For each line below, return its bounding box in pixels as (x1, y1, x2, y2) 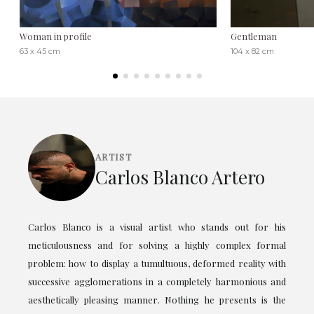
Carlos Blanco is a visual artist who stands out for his (28, 221, 286, 233)
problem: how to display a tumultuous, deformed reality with (28, 257, 286, 270)
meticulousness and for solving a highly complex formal (28, 239, 286, 252)
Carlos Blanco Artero (95, 164, 265, 189)
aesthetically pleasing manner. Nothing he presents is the (28, 294, 286, 306)
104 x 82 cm (230, 46, 274, 57)
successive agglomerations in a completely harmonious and (28, 275, 286, 288)
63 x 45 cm (20, 46, 60, 57)
